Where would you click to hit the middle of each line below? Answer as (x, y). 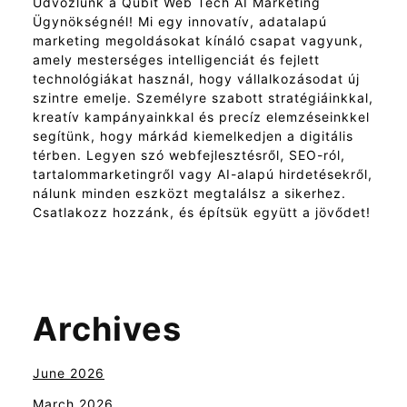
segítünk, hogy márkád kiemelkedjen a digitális (193, 135)
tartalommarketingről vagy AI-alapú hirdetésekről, (203, 174)
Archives (107, 328)
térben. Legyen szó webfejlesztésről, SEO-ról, (189, 154)
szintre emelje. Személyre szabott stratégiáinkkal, (203, 97)
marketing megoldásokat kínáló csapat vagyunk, (198, 40)
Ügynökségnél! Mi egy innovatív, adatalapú (180, 21)
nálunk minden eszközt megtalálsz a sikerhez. (189, 193)
